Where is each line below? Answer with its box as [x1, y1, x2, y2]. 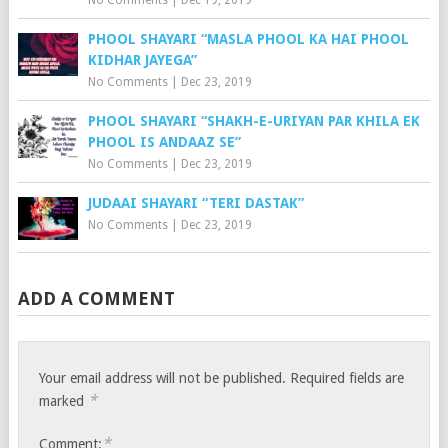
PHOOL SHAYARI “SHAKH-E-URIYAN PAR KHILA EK [87, 112, 420, 129]
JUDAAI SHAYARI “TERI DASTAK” [87, 194, 304, 211]
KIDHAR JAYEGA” [87, 51, 197, 68]
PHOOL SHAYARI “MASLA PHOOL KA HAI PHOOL [87, 30, 409, 47]
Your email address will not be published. [39, 369, 287, 386]
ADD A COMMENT [17, 287, 175, 309]
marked [39, 392, 89, 409]
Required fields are [290, 369, 405, 386]
